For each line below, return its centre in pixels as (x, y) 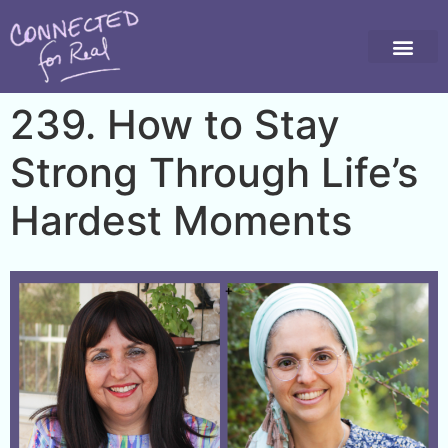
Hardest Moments (181, 221)
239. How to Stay (175, 125)
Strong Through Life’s (214, 173)
